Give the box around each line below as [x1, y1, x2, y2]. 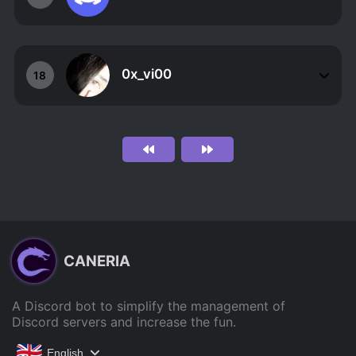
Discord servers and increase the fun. [12, 313, 236, 330]
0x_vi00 [121, 66, 172, 83]
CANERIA [64, 252, 130, 271]
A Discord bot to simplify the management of [12, 297, 285, 314]
